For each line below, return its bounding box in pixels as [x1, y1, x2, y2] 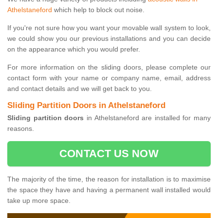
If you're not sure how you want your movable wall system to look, [7, 24, 211, 32]
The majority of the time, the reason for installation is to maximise [7, 175, 211, 183]
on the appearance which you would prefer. [7, 45, 140, 54]
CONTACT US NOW [59, 147, 159, 160]
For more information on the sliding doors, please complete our [7, 63, 211, 72]
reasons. [7, 125, 34, 133]
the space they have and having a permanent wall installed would [7, 186, 211, 194]
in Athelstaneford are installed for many [84, 114, 211, 122]
